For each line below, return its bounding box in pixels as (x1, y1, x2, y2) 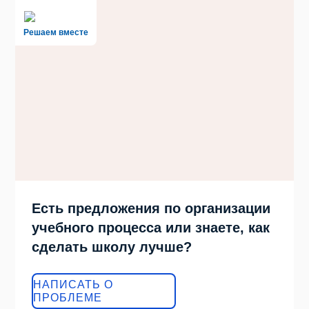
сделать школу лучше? (32, 239, 192, 255)
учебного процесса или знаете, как (32, 219, 270, 235)
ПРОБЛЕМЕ (33, 291, 103, 303)
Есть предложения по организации (32, 200, 271, 216)
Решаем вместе (23, 27, 89, 37)
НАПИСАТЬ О (33, 278, 114, 290)
